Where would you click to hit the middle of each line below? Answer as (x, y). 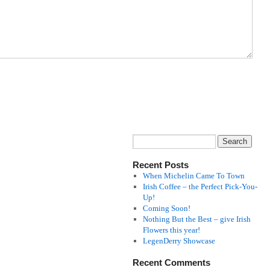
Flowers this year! (171, 230)
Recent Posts (161, 165)
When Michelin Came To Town (193, 176)
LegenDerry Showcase (179, 241)
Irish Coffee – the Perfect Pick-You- (200, 187)
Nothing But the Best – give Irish (196, 219)
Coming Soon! (166, 208)
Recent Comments (171, 262)
